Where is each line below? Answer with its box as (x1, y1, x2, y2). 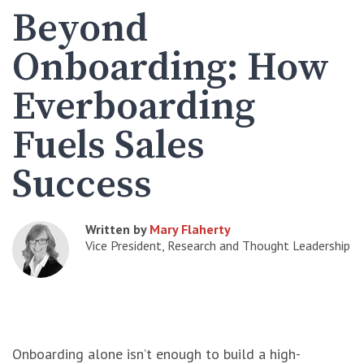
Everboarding (12, 83, 255, 132)
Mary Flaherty (149, 221, 231, 237)
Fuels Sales (12, 122, 205, 171)
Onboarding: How (12, 44, 329, 93)
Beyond (12, 5, 148, 54)
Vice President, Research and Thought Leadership (85, 237, 350, 253)
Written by (85, 221, 149, 237)
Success (12, 161, 152, 210)
